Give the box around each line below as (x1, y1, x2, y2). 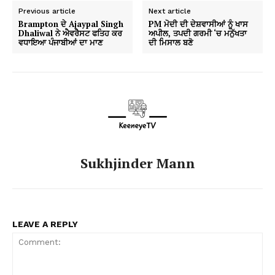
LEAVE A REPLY (12, 219, 78, 230)
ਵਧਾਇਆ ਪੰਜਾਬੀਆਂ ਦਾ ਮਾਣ (18, 37, 103, 48)
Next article (149, 7, 192, 16)
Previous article (18, 7, 76, 16)
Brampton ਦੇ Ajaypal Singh (18, 18, 123, 30)
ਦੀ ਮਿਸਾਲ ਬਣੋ (149, 37, 193, 48)
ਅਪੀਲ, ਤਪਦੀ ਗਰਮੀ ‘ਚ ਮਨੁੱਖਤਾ (149, 28, 247, 39)
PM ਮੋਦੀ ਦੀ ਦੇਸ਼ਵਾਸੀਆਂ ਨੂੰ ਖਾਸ (149, 18, 249, 30)
